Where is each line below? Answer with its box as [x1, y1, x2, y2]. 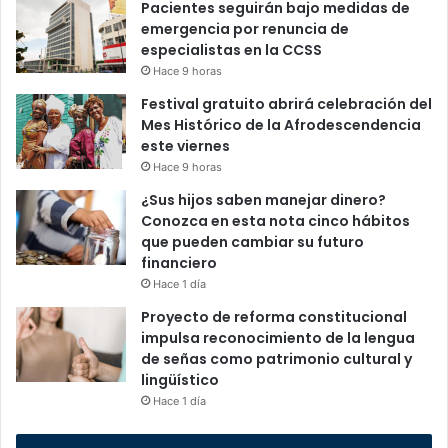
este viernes [141, 136, 230, 157]
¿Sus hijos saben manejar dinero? [141, 190, 386, 211]
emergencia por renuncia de [141, 19, 349, 40]
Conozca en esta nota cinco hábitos [141, 211, 410, 232]
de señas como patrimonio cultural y [141, 349, 412, 370]
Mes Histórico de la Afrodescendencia [141, 115, 421, 136]
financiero [141, 253, 217, 274]
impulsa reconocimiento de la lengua [141, 328, 415, 349]
